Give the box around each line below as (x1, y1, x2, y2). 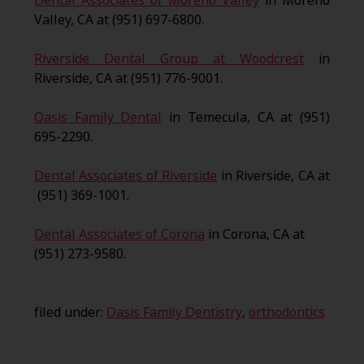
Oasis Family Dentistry (106, 303, 242, 323)
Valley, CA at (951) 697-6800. (33, 11, 204, 30)
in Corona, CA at (204, 225, 305, 245)
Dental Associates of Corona (33, 225, 205, 245)
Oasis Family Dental (33, 108, 162, 128)
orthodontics (248, 303, 325, 323)
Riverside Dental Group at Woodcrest (33, 50, 305, 69)
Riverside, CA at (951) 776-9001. (33, 69, 223, 89)
